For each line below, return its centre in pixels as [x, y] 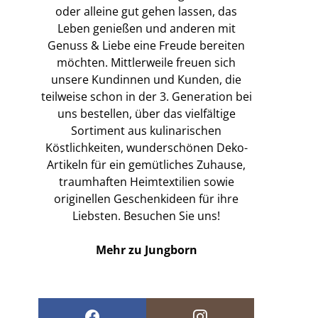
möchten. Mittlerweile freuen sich [146, 62]
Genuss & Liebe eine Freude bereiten [146, 45]
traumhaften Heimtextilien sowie [146, 182]
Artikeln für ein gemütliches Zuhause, [146, 165]
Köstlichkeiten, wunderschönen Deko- [146, 148]
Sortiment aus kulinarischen [146, 131]
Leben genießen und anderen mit [146, 28]
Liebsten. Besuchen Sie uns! [146, 216]
